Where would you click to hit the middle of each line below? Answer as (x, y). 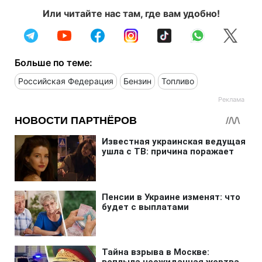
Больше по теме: (54, 62)
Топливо (178, 81)
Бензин (137, 81)
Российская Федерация (66, 81)
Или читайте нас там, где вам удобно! (131, 13)
